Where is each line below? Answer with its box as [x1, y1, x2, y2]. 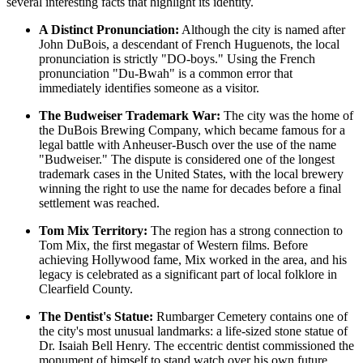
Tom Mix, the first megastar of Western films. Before [39, 237, 308, 252]
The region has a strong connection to [147, 223, 343, 237]
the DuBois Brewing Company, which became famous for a [39, 122, 345, 137]
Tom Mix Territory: [39, 223, 147, 237]
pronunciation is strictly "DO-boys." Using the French [39, 51, 315, 66]
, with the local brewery [223, 166, 344, 181]
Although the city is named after [179, 22, 345, 36]
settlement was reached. [39, 195, 160, 210]
